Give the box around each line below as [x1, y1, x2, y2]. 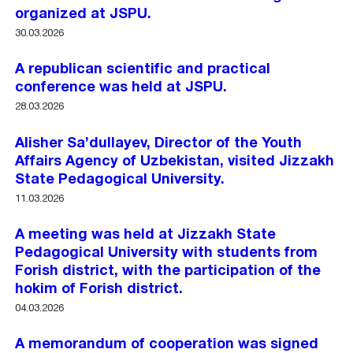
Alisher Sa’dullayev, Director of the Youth [15, 136, 303, 150]
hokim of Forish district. [15, 282, 184, 296]
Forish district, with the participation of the [15, 264, 321, 278]
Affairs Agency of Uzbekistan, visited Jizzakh [15, 154, 335, 169]
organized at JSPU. [15, 7, 152, 21]
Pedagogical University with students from [15, 246, 318, 260]
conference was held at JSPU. [15, 81, 228, 95]
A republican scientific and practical [15, 63, 271, 77]
